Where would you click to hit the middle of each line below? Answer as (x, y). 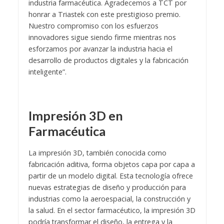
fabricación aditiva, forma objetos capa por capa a (111, 164)
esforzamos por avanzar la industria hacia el (100, 49)
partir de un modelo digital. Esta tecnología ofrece (110, 176)
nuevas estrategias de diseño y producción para (107, 187)
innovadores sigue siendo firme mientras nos (102, 37)
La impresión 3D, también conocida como (97, 153)
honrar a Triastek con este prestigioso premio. (104, 14)
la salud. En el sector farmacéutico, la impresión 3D (112, 210)
